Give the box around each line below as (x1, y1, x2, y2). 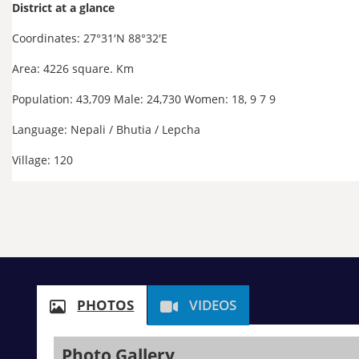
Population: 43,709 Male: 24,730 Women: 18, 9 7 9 (12, 91, 276, 107)
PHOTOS (77, 296, 135, 315)
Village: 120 (12, 152, 73, 167)
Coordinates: (12, 30, 83, 46)
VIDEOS (189, 296, 237, 315)
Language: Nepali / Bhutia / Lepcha (12, 122, 200, 137)
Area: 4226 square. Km (12, 61, 134, 76)
